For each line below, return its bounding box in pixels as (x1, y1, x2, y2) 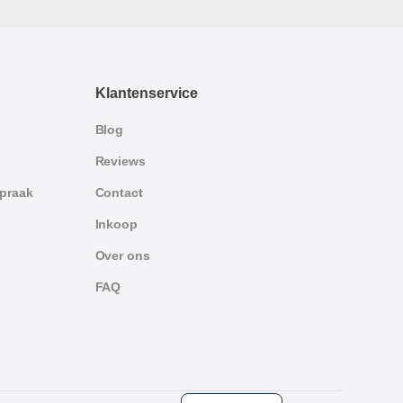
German (211, 350, 258, 366)
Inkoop (94, 217, 138, 232)
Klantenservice (94, 85, 198, 102)
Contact (94, 185, 143, 201)
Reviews (94, 154, 146, 169)
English (211, 380, 254, 396)
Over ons (94, 248, 150, 264)
